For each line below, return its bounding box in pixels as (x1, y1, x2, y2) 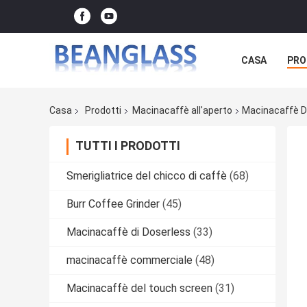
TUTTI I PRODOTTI (75, 138, 180, 153)
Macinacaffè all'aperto (132, 105, 232, 116)
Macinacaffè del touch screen (66, 282, 212, 295)
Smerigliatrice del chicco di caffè (66, 169, 227, 183)
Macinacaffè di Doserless (66, 225, 191, 239)
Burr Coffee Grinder (66, 197, 160, 211)
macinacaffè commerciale (66, 254, 193, 267)
